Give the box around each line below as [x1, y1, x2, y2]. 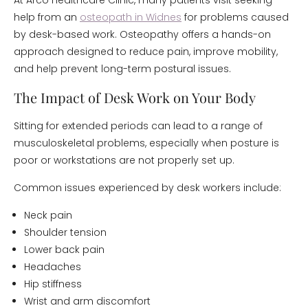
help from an [14, 10, 80, 24]
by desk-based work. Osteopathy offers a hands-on [14, 27, 271, 41]
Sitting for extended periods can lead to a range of [14, 119, 263, 133]
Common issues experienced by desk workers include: [14, 181, 281, 195]
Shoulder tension [24, 225, 107, 239]
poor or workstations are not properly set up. [14, 153, 234, 167]
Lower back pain [24, 243, 104, 256]
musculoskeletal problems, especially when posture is [14, 136, 279, 150]
